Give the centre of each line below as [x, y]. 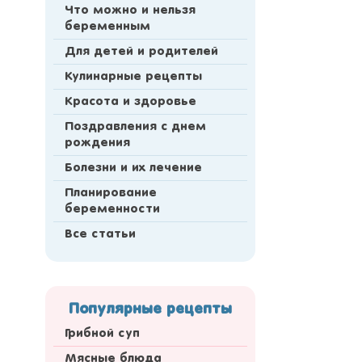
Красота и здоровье [130, 102]
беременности [112, 210]
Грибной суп [102, 334]
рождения [97, 143]
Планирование [111, 194]
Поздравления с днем [135, 127]
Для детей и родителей [141, 52]
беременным [107, 27]
